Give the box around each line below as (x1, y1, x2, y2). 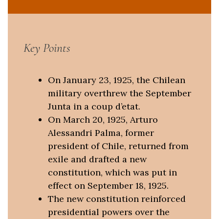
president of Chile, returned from (47, 140, 189, 152)
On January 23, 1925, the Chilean (47, 74, 185, 86)
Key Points (23, 40, 70, 56)
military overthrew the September (47, 87, 191, 99)
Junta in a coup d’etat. (47, 100, 140, 112)
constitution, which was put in (47, 166, 177, 178)
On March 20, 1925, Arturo (47, 113, 158, 125)
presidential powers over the (47, 206, 170, 218)
